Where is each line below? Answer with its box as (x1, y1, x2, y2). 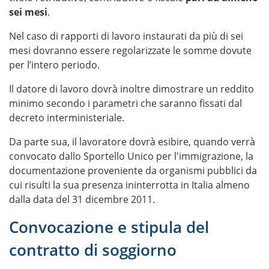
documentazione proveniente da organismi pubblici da (9, 164, 257, 177)
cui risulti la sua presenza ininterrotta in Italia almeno (9, 178, 250, 192)
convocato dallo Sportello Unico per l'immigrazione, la (9, 150, 253, 163)
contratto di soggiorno (9, 240, 177, 261)
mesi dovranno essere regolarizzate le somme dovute (9, 44, 252, 57)
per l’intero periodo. (9, 58, 100, 71)
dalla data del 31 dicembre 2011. (9, 193, 155, 206)
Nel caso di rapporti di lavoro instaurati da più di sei (9, 29, 243, 43)
